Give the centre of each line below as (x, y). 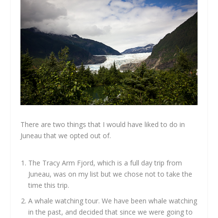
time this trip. (49, 185)
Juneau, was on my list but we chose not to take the (110, 174)
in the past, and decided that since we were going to (111, 212)
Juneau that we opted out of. (66, 136)
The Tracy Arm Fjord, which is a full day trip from (105, 163)
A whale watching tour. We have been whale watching (113, 201)
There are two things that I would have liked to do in (103, 125)
